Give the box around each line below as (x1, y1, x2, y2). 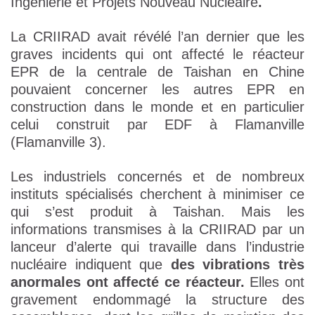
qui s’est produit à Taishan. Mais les (11, 204, 304, 220)
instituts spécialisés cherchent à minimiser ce (11, 186, 304, 202)
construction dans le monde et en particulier (11, 99, 304, 115)
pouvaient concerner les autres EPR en (11, 82, 304, 98)
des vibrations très (170, 257, 305, 273)
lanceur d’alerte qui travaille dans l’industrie (11, 239, 304, 255)
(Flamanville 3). (11, 134, 106, 150)
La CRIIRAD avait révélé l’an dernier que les (11, 29, 304, 45)
